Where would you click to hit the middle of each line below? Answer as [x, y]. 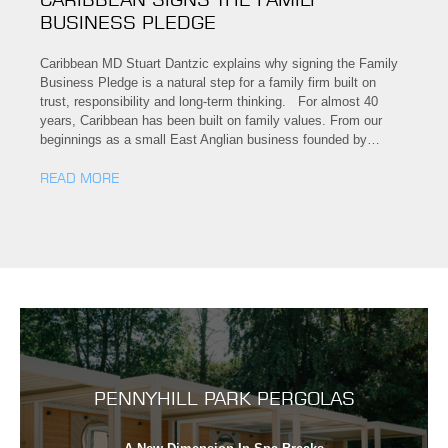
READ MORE [79, 178]
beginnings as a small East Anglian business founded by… [210, 140]
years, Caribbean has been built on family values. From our [211, 121]
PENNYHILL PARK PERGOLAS [224, 399]
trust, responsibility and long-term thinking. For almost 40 [209, 102]
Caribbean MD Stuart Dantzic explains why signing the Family [219, 64]
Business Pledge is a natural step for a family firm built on [208, 83]
